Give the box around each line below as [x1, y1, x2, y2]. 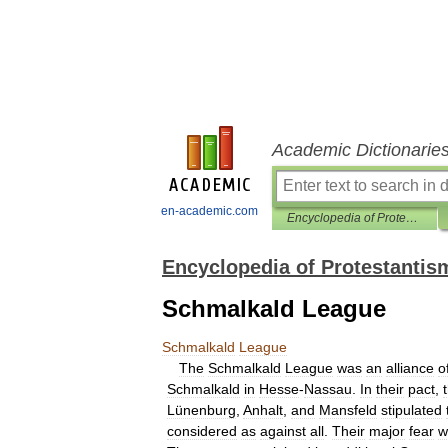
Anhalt [243, 402, 283, 418]
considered [167, 423, 237, 439]
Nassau [304, 381, 352, 397]
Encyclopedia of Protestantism [406, 211, 418, 225]
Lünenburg [167, 402, 236, 418]
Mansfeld [319, 402, 377, 418]
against [260, 423, 306, 439]
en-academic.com [161, 204, 258, 218]
